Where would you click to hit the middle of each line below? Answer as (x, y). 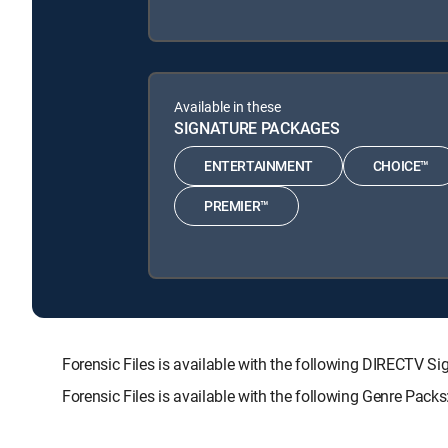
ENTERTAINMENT (258, 166)
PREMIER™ (236, 206)
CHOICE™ (401, 166)
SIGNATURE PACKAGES (257, 127)
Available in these (227, 106)
